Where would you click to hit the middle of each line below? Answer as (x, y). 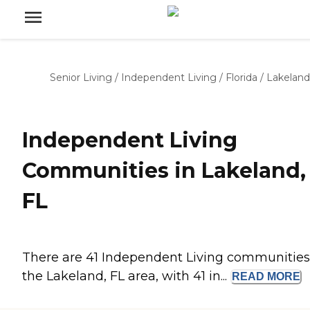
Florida (241, 77)
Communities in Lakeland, (164, 171)
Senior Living (81, 77)
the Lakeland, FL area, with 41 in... (126, 276)
